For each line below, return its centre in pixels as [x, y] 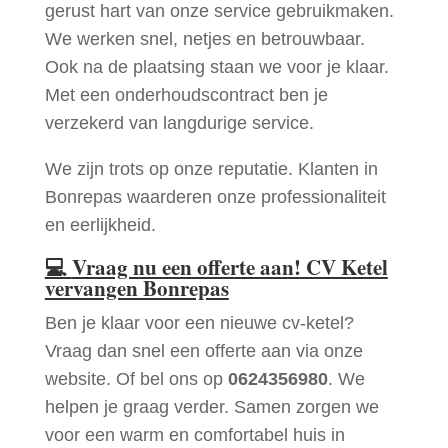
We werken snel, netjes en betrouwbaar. [204, 39]
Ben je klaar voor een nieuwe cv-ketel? [199, 323]
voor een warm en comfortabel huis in [194, 435]
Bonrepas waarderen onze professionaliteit [215, 197]
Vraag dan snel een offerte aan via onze [203, 351]
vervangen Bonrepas [136, 288]
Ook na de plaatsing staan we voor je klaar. [216, 67]
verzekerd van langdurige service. [179, 123]
